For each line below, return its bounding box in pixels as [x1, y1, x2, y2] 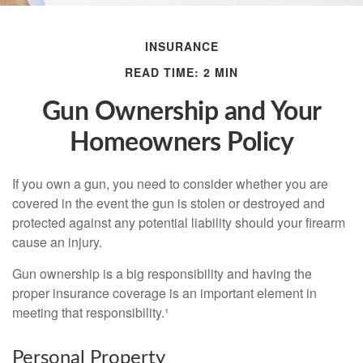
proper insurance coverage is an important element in [12, 283, 317, 302]
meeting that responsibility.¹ [12, 302, 169, 322]
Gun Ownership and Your [41, 98, 322, 125]
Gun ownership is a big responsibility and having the [12, 263, 312, 283]
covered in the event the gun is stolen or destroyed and [12, 193, 325, 212]
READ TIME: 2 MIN [125, 63, 238, 80]
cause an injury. [12, 232, 102, 251]
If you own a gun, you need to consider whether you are [12, 173, 328, 193]
